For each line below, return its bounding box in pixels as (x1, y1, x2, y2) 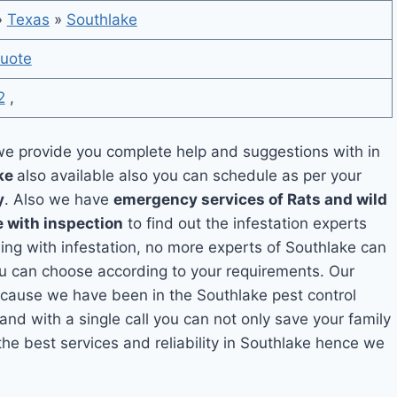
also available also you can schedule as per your (17, 167, 362, 184)
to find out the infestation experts (123, 214, 368, 232)
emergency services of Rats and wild (113, 191, 388, 208)
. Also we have (4, 191, 114, 208)
